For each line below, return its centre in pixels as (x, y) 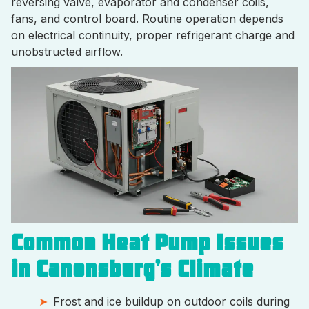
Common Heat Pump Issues (147, 243)
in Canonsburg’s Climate (132, 269)
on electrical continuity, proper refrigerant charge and (153, 35)
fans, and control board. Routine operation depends (147, 19)
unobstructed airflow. (67, 52)
